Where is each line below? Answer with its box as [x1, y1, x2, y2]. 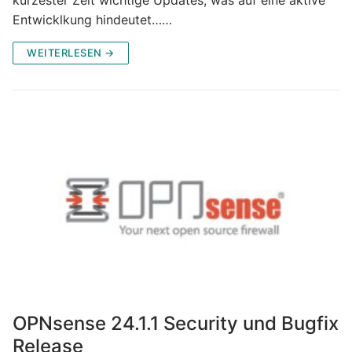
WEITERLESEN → [27, 46, 115, 59]
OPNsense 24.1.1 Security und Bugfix [13, 311, 339, 335]
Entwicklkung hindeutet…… [13, 11, 172, 27]
